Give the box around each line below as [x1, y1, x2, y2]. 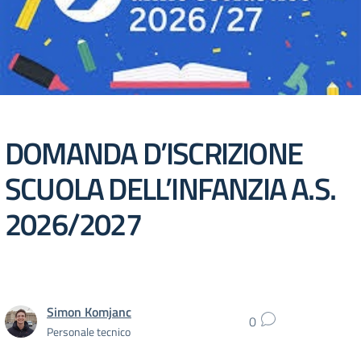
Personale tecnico [47, 322, 131, 340]
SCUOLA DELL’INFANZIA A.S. [5, 164, 336, 212]
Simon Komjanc [47, 301, 131, 322]
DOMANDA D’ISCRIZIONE [5, 129, 303, 176]
